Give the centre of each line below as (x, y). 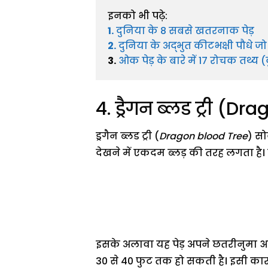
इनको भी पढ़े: (138, 16)
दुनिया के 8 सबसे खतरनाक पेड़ (185, 31)
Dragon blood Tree (203, 136)
